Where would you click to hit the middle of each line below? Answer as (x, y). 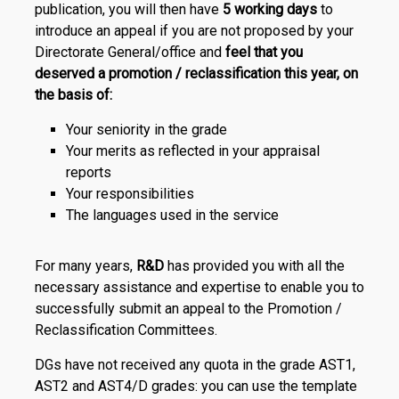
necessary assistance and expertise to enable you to (199, 287)
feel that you (264, 52)
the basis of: (73, 95)
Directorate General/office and (130, 52)
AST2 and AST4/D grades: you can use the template (195, 386)
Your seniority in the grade (146, 130)
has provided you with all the (254, 266)
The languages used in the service (172, 215)
